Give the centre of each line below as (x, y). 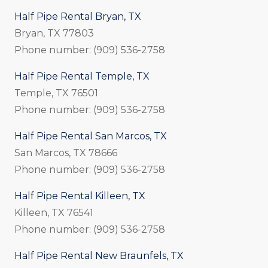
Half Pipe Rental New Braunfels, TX (99, 255)
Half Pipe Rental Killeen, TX (80, 196)
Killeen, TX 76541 (54, 212)
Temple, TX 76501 (56, 93)
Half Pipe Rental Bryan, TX (78, 16)
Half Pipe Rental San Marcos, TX (91, 136)
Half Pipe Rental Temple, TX (82, 76)
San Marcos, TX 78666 (66, 153)
